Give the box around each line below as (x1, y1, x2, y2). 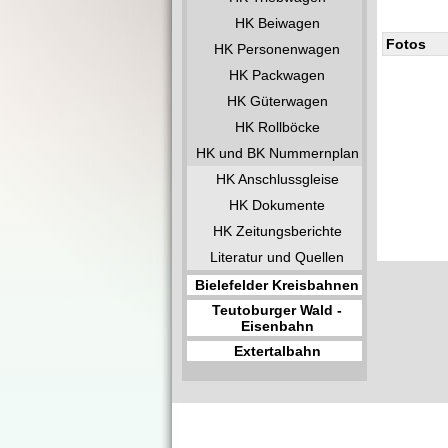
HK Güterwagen (226, 93, 328, 109)
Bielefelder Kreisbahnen (195, 277, 359, 293)
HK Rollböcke (234, 119, 320, 135)
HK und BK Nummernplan (195, 145, 359, 161)
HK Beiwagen (234, 15, 320, 31)
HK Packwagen (229, 67, 325, 83)
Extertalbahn (233, 343, 321, 359)
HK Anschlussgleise (215, 171, 339, 187)
